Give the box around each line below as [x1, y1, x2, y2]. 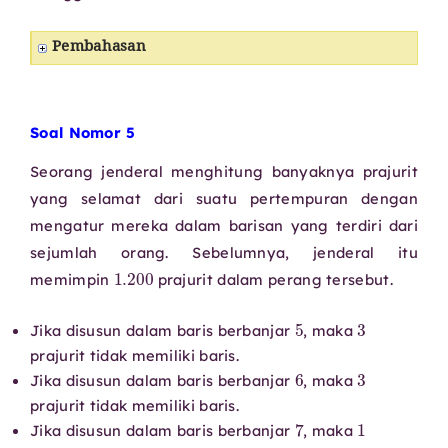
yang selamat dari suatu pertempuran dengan [30, 189, 418, 209]
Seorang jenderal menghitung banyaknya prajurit [30, 162, 418, 182]
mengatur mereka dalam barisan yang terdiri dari [30, 216, 418, 236]
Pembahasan [52, 34, 146, 62]
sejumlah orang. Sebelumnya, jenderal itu [30, 243, 418, 263]
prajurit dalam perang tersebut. [153, 270, 393, 290]
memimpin [30, 270, 114, 290]
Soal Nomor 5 [30, 123, 136, 143]
